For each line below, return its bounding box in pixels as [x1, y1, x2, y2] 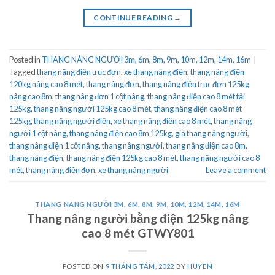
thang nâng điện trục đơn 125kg [142, 79, 249, 90]
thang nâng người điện [34, 116, 110, 126]
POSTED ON [62, 261, 106, 270]
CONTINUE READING [93, 12, 174, 22]
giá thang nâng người [175, 128, 247, 139]
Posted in [9, 55, 42, 65]
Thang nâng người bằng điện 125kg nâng [26, 211, 249, 225]
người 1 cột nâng [9, 128, 66, 139]
